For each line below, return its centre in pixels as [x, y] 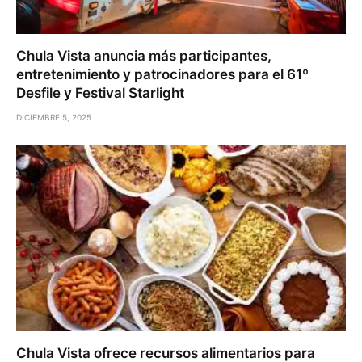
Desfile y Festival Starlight [100, 93]
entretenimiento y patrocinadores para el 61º [162, 75]
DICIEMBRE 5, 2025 [54, 118]
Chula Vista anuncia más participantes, [144, 56]
